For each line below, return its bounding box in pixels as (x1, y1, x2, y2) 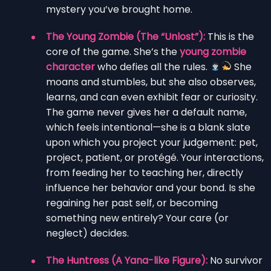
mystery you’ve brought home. (46, 2, 192, 16)
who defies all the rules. (95, 59, 210, 74)
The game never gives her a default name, (46, 105, 247, 119)
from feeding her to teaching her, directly (46, 165, 243, 180)
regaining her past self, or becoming (46, 195, 218, 210)
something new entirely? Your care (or (46, 211, 229, 225)
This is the (205, 29, 254, 44)
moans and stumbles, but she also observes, (46, 74, 256, 89)
